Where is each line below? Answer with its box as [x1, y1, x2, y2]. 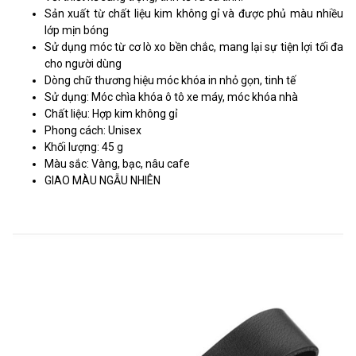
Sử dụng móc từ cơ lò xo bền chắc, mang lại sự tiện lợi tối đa [44, 40, 343, 53]
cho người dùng [44, 56, 122, 70]
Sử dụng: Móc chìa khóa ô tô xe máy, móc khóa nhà [44, 90, 298, 103]
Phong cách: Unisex [44, 123, 141, 137]
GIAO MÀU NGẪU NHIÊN [44, 173, 161, 187]
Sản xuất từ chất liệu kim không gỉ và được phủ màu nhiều [44, 6, 343, 20]
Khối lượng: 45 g [44, 140, 123, 153]
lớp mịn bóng [44, 23, 109, 37]
